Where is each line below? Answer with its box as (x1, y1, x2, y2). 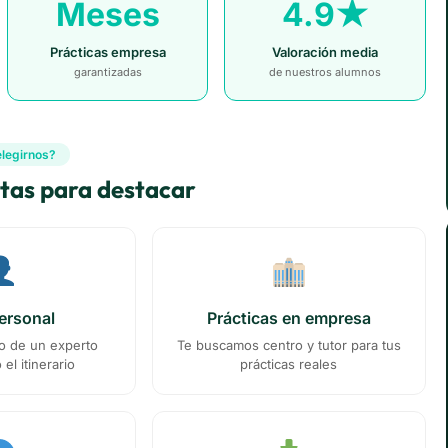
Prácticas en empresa (206, 308, 371, 329)
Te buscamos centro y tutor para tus (176, 337, 401, 354)
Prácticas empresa (49, 44, 166, 61)
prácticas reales (240, 356, 338, 373)
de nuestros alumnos (269, 65, 382, 80)
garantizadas (73, 65, 142, 80)
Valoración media (272, 44, 379, 61)
